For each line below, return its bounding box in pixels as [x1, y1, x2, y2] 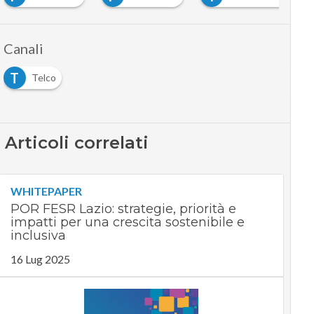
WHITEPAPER [10, 184, 82, 198]
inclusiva [10, 227, 66, 243]
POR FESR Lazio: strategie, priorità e [10, 200, 236, 217]
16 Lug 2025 [10, 252, 70, 266]
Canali [3, 39, 43, 57]
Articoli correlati [5, 132, 149, 153]
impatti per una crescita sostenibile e [10, 214, 245, 230]
